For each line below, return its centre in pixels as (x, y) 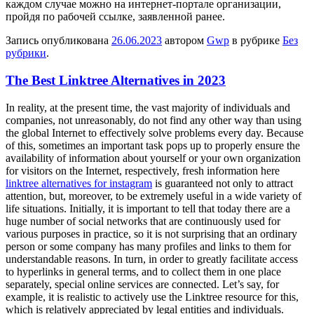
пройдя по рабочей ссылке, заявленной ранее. (115, 17)
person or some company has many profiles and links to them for (148, 246)
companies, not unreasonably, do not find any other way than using (153, 120)
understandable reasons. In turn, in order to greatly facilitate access (152, 259)
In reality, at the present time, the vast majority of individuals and (148, 107)
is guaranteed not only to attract (223, 183)
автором (184, 41)
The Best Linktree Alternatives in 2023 (116, 80)
